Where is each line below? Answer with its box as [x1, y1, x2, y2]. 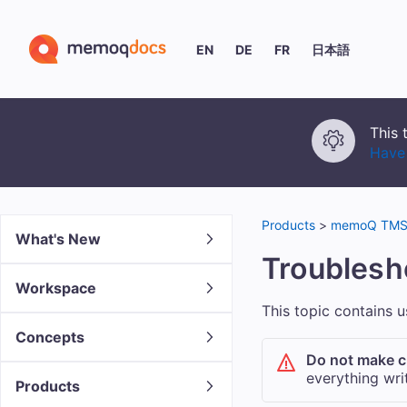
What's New [15, 230, 101, 249]
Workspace [15, 279, 96, 298]
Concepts [15, 328, 84, 347]
